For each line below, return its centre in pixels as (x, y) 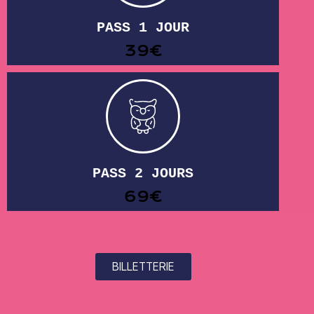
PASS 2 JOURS (143, 173)
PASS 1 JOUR (143, 27)
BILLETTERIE (143, 266)
